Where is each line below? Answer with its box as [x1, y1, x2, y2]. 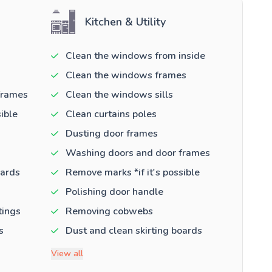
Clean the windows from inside [65, 49, 205, 63]
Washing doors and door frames [65, 146, 210, 160]
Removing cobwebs [65, 204, 153, 218]
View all [50, 247, 83, 259]
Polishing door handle [65, 185, 163, 199]
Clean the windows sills [65, 87, 173, 101]
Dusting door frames [65, 126, 158, 140]
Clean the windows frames [65, 68, 186, 82]
